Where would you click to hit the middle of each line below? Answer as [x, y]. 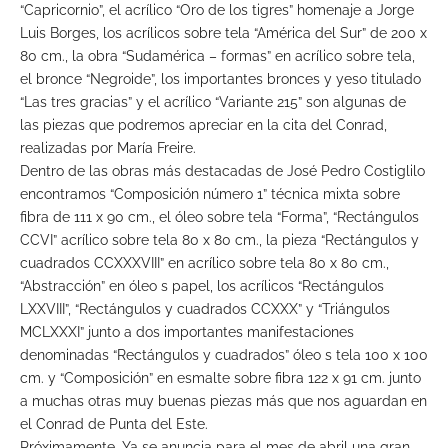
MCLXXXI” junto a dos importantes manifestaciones [187, 332]
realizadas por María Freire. [108, 148]
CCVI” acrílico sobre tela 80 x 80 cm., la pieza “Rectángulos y [219, 240]
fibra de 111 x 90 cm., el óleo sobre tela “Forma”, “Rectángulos [219, 217]
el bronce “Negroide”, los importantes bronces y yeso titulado [220, 79]
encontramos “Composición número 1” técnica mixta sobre [210, 194]
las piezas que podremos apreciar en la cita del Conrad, [203, 125]
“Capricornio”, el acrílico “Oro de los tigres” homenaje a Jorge [217, 10]
